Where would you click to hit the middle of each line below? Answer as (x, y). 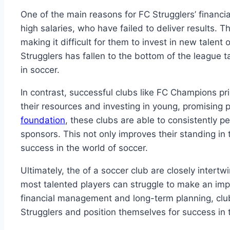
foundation (43, 120)
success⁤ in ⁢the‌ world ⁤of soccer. (84, 148)
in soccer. (40, 70)
